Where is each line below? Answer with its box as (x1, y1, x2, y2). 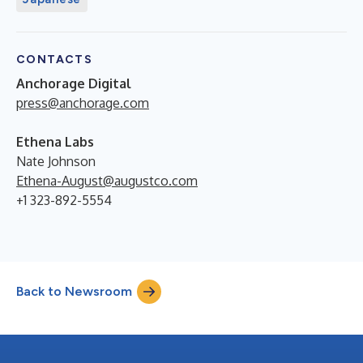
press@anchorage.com (16, 95, 149, 111)
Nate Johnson (16, 153, 96, 169)
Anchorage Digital (16, 75, 131, 92)
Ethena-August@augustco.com (16, 173, 198, 189)
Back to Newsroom (16, 284, 132, 299)
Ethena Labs (16, 134, 94, 150)
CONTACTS (16, 53, 93, 66)
